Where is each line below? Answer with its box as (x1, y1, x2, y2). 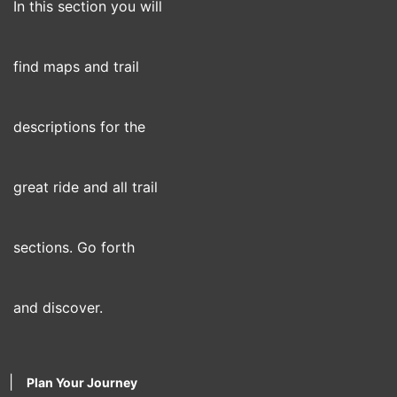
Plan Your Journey (27, 375, 137, 390)
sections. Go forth (13, 238, 135, 256)
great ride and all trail (13, 178, 158, 196)
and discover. (13, 299, 103, 316)
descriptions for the (13, 118, 145, 136)
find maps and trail (13, 58, 139, 75)
